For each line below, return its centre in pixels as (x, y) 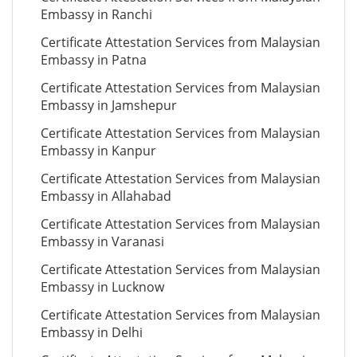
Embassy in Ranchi (96, 14)
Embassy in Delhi (92, 332)
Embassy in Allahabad (106, 196)
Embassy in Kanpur (98, 151)
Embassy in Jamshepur (109, 105)
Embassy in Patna (94, 60)
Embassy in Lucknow (102, 287)
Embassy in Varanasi (102, 241)
